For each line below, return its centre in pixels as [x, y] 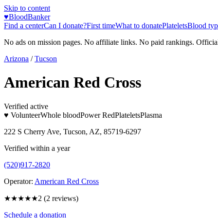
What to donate [139, 26]
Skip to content [27, 8]
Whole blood [60, 115]
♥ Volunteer [22, 115]
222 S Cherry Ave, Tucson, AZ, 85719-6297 [73, 131]
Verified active [26, 106]
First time [101, 26]
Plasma [151, 115]
